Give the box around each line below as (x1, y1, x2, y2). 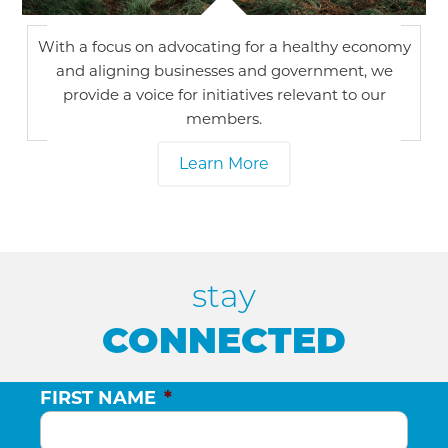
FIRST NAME (40, 387, 156, 409)
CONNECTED (102, 318, 346, 362)
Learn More (179, 154, 269, 173)
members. (186, 109, 262, 128)
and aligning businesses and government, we (55, 61, 393, 80)
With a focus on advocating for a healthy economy (37, 37, 411, 56)
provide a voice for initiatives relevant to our (62, 85, 386, 104)
